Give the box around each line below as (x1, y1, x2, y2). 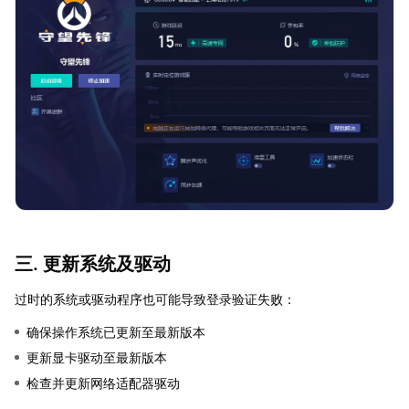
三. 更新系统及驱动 (15, 252, 171, 275)
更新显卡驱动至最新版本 (26, 349, 167, 365)
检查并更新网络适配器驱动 (26, 374, 180, 391)
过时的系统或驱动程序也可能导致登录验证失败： (15, 290, 296, 307)
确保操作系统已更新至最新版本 (26, 323, 205, 340)
